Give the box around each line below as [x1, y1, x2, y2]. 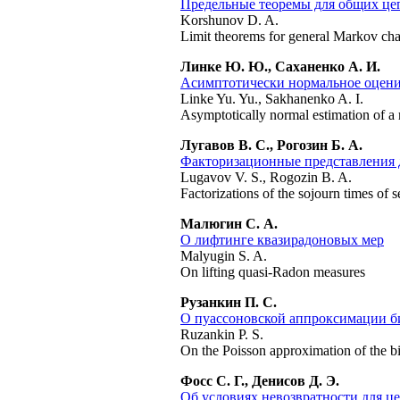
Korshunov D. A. [180, 12, 279, 28]
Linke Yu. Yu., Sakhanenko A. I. [180, 91, 363, 106]
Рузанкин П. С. [180, 295, 277, 310]
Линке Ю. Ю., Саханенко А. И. [180, 59, 380, 74]
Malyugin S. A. [180, 248, 267, 263]
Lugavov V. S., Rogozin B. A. [180, 170, 352, 185]
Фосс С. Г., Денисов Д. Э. [180, 373, 339, 388]
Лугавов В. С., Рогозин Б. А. [180, 137, 362, 153]
